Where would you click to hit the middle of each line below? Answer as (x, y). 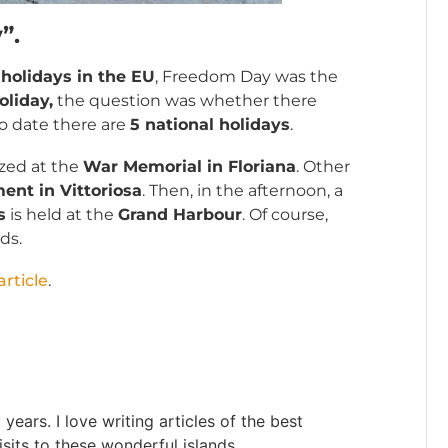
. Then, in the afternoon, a (242, 190)
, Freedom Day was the (246, 76)
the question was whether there (185, 100)
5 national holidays (210, 124)
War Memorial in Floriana (189, 166)
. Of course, (285, 214)
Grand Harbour (180, 214)
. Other (323, 166)
